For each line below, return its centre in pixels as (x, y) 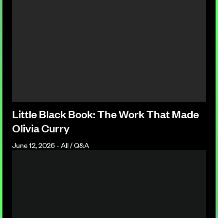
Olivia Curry (41, 127)
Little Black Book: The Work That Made (106, 113)
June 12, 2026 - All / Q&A (51, 145)
